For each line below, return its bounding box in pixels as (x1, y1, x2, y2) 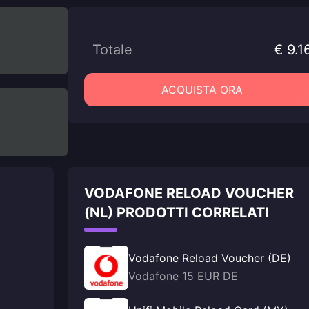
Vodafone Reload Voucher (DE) (128, 251, 291, 265)
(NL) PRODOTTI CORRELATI (84, 204, 269, 221)
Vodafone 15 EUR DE (128, 269, 238, 283)
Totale (92, 41, 132, 58)
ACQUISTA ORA (161, 83, 243, 97)
